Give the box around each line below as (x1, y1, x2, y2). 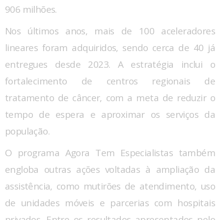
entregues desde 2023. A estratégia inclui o (5, 57, 215, 71)
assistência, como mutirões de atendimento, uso (5, 179, 215, 192)
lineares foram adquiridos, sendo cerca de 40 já (5, 41, 215, 54)
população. (5, 124, 50, 137)
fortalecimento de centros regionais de (5, 74, 215, 87)
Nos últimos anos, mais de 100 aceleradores (5, 24, 215, 37)
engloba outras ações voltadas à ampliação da (5, 163, 215, 176)
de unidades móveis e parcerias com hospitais (5, 196, 215, 209)
